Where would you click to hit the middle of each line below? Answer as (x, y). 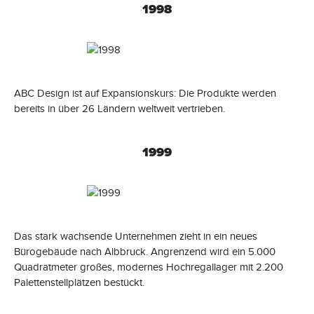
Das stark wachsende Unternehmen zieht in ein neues (136, 236)
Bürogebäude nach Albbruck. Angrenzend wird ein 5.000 (145, 251)
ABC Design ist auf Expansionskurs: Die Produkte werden (145, 93)
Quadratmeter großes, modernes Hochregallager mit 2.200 (149, 267)
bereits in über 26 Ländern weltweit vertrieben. (120, 108)
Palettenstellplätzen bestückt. (79, 282)
